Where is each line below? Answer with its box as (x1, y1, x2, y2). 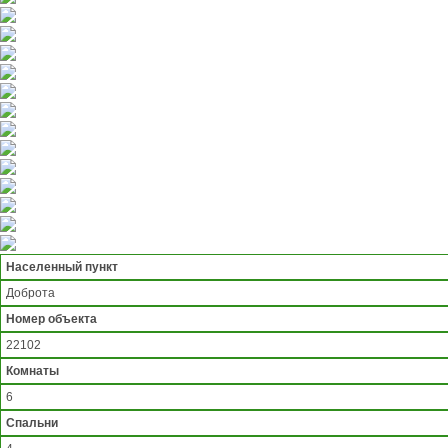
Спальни (6, 416, 58, 431)
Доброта (6, 286, 55, 301)
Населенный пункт (6, 260, 118, 275)
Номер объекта (6, 312, 97, 327)
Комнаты (6, 364, 59, 379)
